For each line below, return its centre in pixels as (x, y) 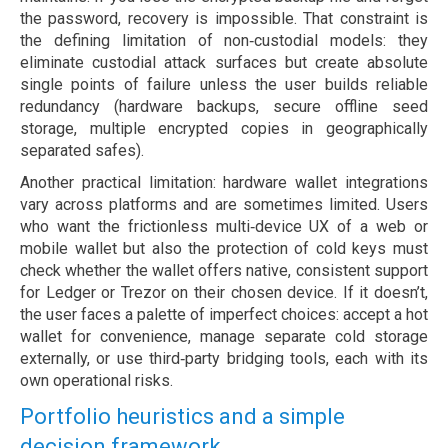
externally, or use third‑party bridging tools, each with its (224, 359)
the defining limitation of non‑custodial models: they (224, 41)
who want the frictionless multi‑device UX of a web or (224, 227)
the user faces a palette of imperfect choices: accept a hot (224, 315)
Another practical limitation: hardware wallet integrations (224, 183)
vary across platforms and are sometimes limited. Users (224, 205)
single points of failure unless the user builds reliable (224, 85)
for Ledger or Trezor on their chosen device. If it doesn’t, (224, 293)
